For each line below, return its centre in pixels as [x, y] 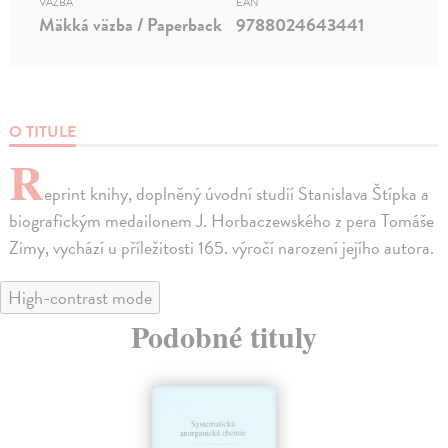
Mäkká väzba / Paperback [131, 24]
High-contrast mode [80, 297]
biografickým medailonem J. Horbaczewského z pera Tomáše [222, 220]
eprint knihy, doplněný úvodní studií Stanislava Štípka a [237, 193]
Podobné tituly [224, 335]
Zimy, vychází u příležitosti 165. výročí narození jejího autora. [222, 247]
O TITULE [43, 131]
